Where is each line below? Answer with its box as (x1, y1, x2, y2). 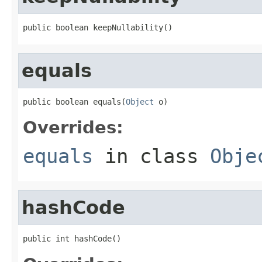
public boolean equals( (23, 96, 126, 106)
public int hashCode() (23, 233, 121, 243)
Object (126, 96, 154, 106)
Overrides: (23, 117, 123, 137)
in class (93, 144, 210, 168)
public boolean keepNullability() (23, 22, 173, 32)
